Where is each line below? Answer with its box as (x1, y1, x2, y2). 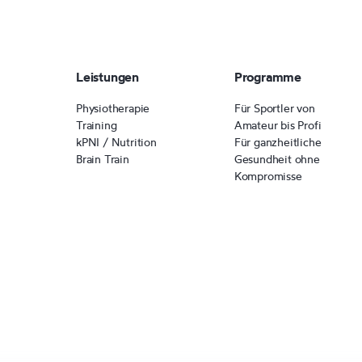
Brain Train (76, 152, 129, 166)
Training (76, 118, 117, 132)
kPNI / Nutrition (76, 135, 157, 149)
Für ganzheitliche (234, 135, 322, 149)
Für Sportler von (234, 101, 315, 115)
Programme (234, 69, 301, 85)
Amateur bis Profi (234, 118, 322, 132)
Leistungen (76, 69, 140, 85)
